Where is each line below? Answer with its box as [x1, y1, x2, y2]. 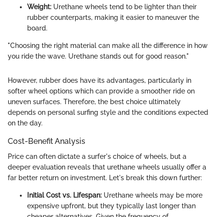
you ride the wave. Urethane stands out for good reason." [8, 52, 189, 61]
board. [27, 24, 47, 32]
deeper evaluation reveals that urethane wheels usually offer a [8, 163, 206, 171]
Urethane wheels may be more [102, 191, 202, 200]
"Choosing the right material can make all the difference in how [8, 42, 208, 50]
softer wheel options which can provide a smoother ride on [8, 87, 195, 95]
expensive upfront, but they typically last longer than [27, 202, 196, 210]
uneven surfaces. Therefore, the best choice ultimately [8, 98, 181, 106]
